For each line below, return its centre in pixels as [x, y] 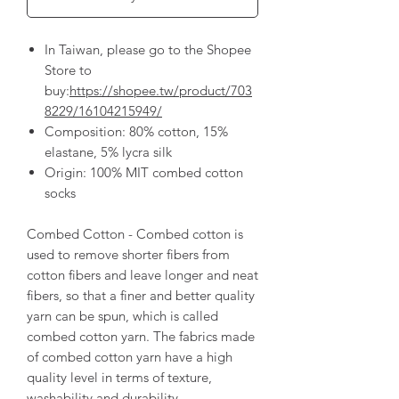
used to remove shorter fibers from [128, 254]
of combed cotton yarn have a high [130, 356]
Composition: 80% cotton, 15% [136, 131]
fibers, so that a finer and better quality [141, 295]
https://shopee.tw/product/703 [161, 90]
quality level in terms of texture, [119, 377]
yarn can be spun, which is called [122, 315]
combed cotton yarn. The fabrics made [141, 336]
